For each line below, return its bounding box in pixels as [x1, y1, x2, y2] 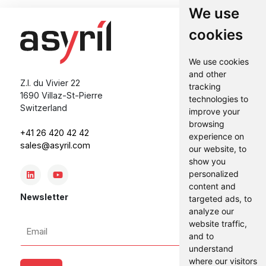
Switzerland [20, 103, 67, 113]
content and [189, 181, 236, 191]
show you [189, 156, 226, 166]
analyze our [189, 206, 235, 216]
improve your [189, 106, 240, 116]
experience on [189, 131, 245, 141]
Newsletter [20, 191, 68, 202]
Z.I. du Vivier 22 [20, 78, 80, 88]
